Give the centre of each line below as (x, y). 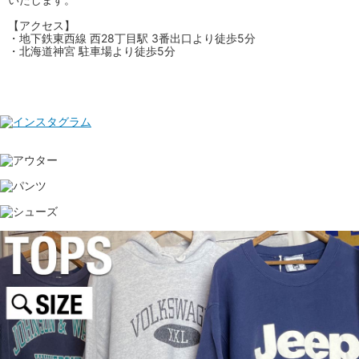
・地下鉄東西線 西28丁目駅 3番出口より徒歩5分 (132, 38)
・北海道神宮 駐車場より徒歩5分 (92, 50)
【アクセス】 (42, 25)
